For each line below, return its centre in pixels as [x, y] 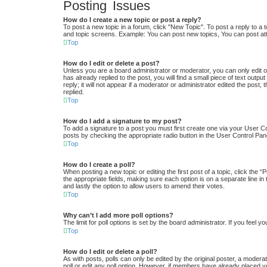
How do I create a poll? [99, 165]
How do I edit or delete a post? [111, 63]
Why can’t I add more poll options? [118, 215]
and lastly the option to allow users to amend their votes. [144, 186]
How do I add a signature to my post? [122, 121]
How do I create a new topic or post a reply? [132, 20]
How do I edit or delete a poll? [110, 252]
